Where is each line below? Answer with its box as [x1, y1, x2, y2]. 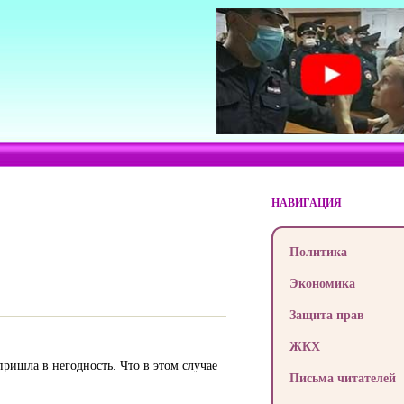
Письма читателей [289, 369, 396, 386]
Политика [289, 243, 347, 260]
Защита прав [289, 306, 364, 323]
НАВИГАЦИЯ [271, 195, 342, 210]
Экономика [289, 274, 355, 291]
